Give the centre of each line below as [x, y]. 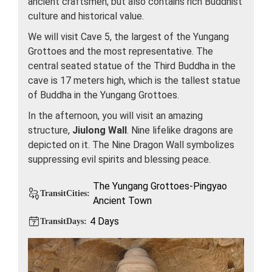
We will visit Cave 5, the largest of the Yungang [128, 36]
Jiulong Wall [100, 130]
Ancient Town [122, 200]
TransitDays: [63, 221]
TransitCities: [65, 193]
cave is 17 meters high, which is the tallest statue [134, 80]
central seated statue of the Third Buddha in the [132, 66]
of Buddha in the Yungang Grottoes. [104, 95]
